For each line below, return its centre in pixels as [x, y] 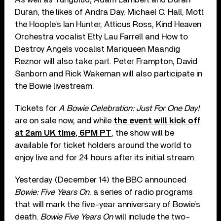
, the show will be [143, 133]
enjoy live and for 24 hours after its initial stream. [106, 157]
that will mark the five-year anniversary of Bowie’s [108, 204]
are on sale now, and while [64, 120]
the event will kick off [157, 120]
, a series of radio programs [141, 192]
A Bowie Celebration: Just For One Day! [129, 108]
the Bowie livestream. [55, 86]
